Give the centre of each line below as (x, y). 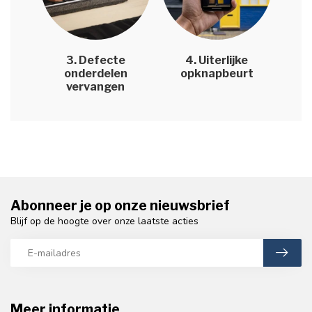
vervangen (95, 87)
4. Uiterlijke (217, 61)
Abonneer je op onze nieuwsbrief (120, 206)
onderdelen (95, 74)
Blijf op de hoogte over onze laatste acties (104, 221)
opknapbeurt (217, 74)
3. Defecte (95, 61)
